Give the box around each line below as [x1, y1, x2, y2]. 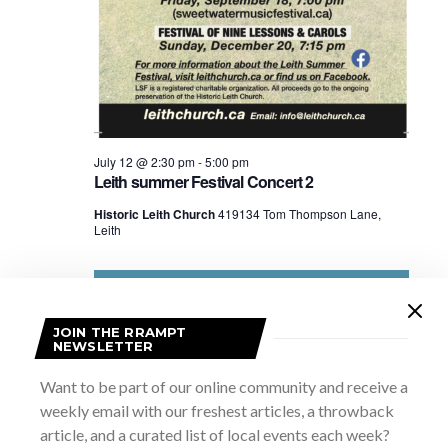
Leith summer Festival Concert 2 [93, 170, 314, 194]
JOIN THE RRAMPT [53, 323, 187, 340]
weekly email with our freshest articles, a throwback [40, 401, 394, 420]
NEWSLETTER [53, 337, 154, 354]
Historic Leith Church [93, 205, 218, 224]
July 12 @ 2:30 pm [93, 153, 195, 171]
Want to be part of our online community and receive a [40, 377, 408, 396]
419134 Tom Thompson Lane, [217, 205, 381, 223]
